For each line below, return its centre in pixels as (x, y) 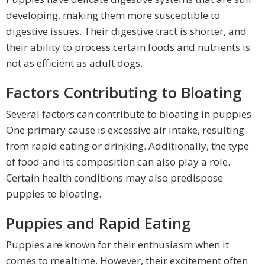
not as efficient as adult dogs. (74, 63)
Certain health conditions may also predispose (114, 178)
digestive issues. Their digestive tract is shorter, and (126, 31)
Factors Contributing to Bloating (124, 93)
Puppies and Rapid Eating (98, 223)
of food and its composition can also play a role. (118, 162)
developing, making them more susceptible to (113, 15)
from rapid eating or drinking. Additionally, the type (127, 146)
